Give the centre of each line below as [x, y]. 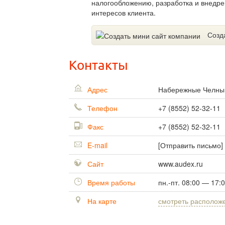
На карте [101, 201]
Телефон [101, 108]
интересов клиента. [124, 13]
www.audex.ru [181, 164]
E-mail [96, 145]
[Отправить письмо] [191, 145]
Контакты [98, 66]
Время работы [110, 183]
